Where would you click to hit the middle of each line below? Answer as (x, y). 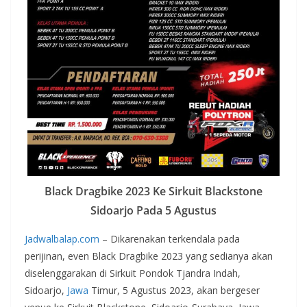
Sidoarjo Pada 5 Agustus (153, 210)
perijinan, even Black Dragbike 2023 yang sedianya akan (149, 256)
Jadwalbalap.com (62, 238)
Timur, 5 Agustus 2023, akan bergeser (174, 290)
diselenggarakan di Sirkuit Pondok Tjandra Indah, (133, 273)
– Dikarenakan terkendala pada (170, 238)
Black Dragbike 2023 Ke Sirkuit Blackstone (153, 191)
